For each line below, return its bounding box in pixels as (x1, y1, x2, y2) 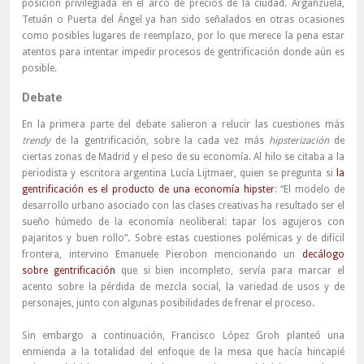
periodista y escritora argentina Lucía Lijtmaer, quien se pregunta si (21, 167, 336, 180)
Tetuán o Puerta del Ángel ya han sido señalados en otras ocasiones (21, 14, 344, 26)
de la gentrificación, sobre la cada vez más (55, 135, 269, 147)
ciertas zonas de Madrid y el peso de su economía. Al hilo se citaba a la (21, 151, 344, 163)
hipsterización (268, 135, 334, 147)
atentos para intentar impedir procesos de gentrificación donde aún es (21, 46, 344, 58)
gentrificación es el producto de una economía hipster (21, 184, 275, 196)
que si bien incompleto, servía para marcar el (115, 265, 344, 277)
